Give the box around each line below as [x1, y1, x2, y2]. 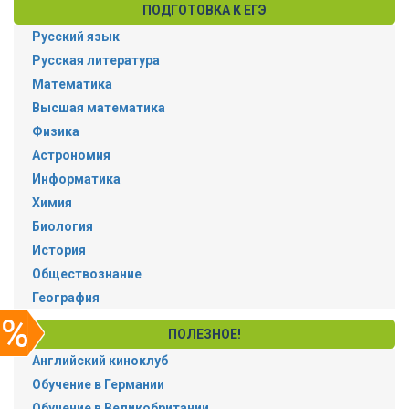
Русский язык [32, 29, 120, 45]
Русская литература [32, 53, 160, 68]
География [32, 290, 100, 306]
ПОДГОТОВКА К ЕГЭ [142, 3, 267, 18]
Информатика [32, 172, 121, 187]
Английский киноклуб [32, 352, 168, 368]
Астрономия [32, 148, 110, 163]
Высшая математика [32, 100, 165, 116]
